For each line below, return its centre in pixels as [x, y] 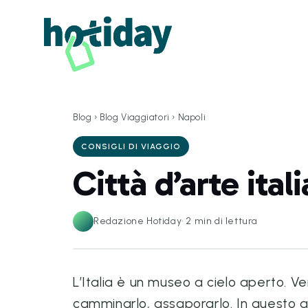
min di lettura [226, 221]
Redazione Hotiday [138, 221]
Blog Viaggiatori [135, 117]
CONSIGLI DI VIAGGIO [131, 146]
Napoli [192, 117]
